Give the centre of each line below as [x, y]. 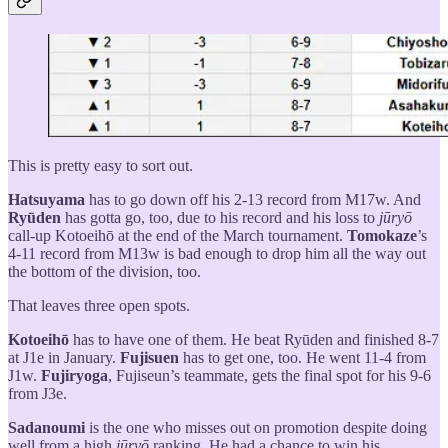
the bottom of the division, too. [104, 271]
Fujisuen [149, 357]
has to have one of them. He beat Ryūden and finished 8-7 [254, 339]
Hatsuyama [46, 199]
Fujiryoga [74, 375]
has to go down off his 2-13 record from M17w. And [253, 199]
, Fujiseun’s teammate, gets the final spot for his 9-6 [269, 375]
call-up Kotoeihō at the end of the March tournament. [177, 235]
